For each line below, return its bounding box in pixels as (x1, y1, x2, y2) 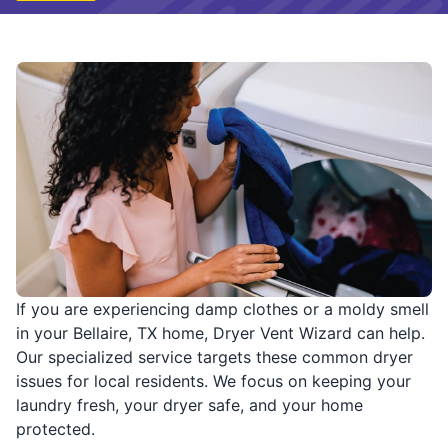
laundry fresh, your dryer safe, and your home (16, 395, 363, 416)
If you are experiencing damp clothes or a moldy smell (16, 299, 429, 320)
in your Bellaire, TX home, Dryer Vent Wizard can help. (16, 323, 425, 344)
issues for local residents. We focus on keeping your (16, 371, 411, 392)
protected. (16, 419, 95, 440)
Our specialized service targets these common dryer (16, 347, 413, 368)
